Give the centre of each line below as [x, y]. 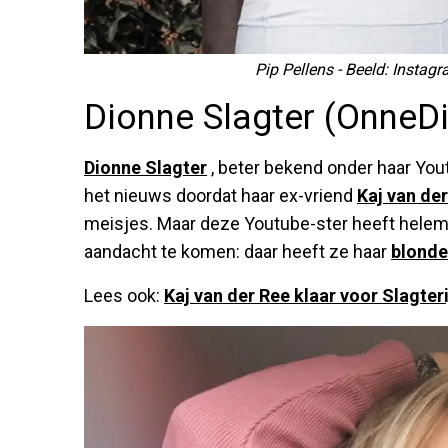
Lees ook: [124, 295]
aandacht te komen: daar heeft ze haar [237, 251]
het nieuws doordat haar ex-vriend [220, 195]
